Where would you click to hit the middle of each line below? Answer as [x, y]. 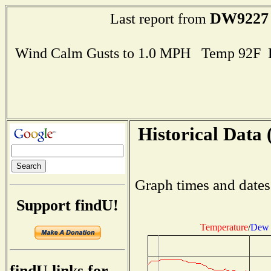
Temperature [224, 227]
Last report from [160, 18]
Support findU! [67, 205]
